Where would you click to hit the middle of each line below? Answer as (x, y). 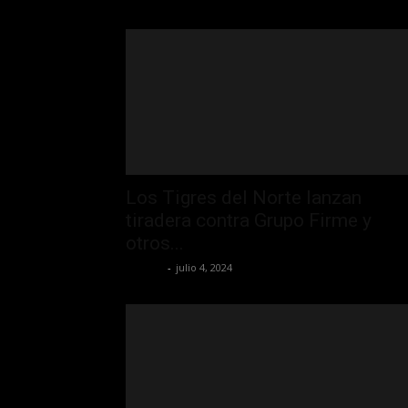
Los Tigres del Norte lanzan (244, 197)
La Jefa (144, 267)
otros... (155, 243)
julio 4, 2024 (204, 267)
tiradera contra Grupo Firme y (249, 220)
